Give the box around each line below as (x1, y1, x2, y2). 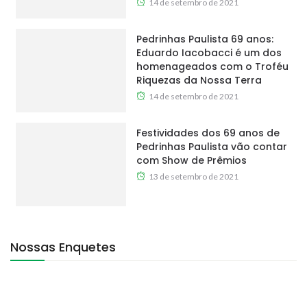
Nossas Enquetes (10, 238, 116, 256)
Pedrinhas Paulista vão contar (136, 140, 287, 154)
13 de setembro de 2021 (148, 171, 238, 182)
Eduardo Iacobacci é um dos (136, 46, 282, 60)
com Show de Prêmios (136, 153, 247, 168)
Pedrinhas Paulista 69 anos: (136, 32, 273, 47)
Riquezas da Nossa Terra (136, 73, 262, 88)
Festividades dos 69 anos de (136, 126, 280, 140)
